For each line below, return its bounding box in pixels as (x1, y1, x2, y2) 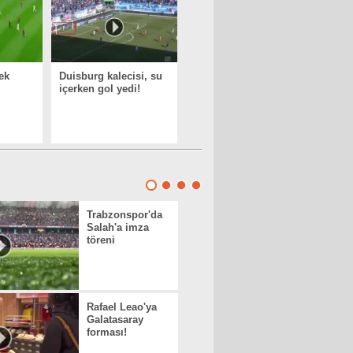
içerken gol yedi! (59, 83, 140, 95)
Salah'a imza (87, 221, 149, 233)
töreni (87, 234, 115, 246)
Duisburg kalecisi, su (59, 70, 162, 82)
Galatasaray (87, 314, 143, 325)
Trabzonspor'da (87, 209, 162, 221)
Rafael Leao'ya (87, 301, 157, 313)
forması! (87, 326, 127, 338)
